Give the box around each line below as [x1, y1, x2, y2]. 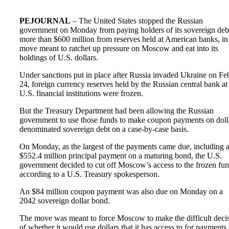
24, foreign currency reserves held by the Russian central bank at [19, 79, 227, 88]
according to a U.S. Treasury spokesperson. [19, 169, 159, 178]
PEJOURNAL [19, 16, 71, 25]
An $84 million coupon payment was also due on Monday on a [19, 187, 223, 196]
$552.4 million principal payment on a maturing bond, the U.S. [19, 151, 222, 160]
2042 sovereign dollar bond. [19, 196, 110, 205]
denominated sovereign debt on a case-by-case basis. [19, 124, 189, 133]
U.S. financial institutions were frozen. [19, 88, 143, 98]
